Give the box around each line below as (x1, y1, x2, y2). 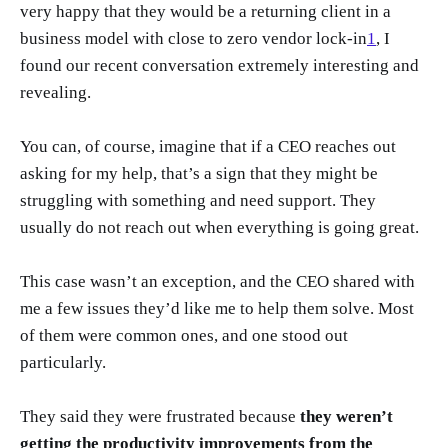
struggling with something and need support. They (20, 190, 376, 210)
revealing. (20, 82, 91, 102)
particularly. (20, 352, 106, 372)
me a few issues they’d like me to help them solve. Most (20, 298, 414, 318)
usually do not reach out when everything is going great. (20, 217, 419, 237)
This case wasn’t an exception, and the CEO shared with (20, 271, 415, 291)
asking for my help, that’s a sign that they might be (20, 163, 378, 183)
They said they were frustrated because (20, 407, 300, 427)
